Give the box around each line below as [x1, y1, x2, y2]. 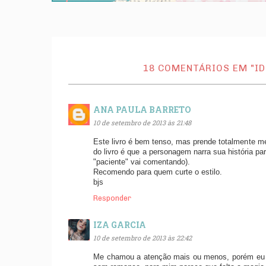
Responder [93, 194, 131, 203]
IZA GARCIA [93, 218, 146, 230]
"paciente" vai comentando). [93, 158, 190, 167]
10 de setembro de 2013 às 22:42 [93, 233, 192, 243]
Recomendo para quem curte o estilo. [93, 168, 222, 177]
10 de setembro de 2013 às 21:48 [93, 118, 191, 128]
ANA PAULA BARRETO [93, 103, 191, 115]
